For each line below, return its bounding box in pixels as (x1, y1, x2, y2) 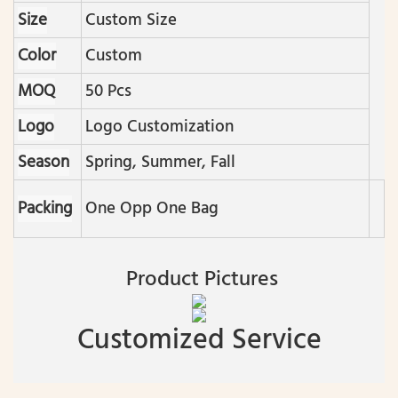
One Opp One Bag (85, 195, 223, 223)
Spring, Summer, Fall (85, 149, 235, 177)
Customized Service (76, 318, 322, 364)
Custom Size (85, 7, 177, 35)
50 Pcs (85, 78, 131, 106)
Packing (18, 195, 72, 223)
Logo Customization (85, 114, 234, 141)
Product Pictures (120, 263, 278, 298)
